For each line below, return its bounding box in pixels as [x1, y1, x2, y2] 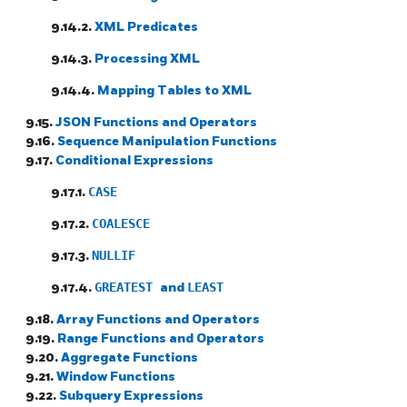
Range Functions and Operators [57, 330, 264, 346]
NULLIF [92, 247, 135, 263]
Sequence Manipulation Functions [57, 133, 277, 149]
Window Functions [56, 368, 175, 384]
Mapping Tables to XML [97, 82, 252, 98]
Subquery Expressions [59, 387, 203, 403]
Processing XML [94, 50, 200, 66]
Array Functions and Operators [56, 311, 260, 327]
